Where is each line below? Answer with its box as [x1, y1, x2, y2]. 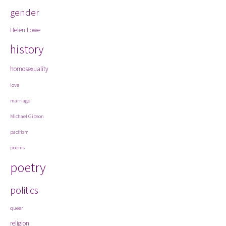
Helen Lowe [10, 26, 40, 34]
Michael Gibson [10, 113, 44, 120]
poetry [10, 159, 46, 176]
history [10, 41, 43, 57]
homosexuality [10, 65, 48, 73]
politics [10, 184, 38, 196]
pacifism [10, 129, 29, 135]
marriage [10, 97, 30, 104]
